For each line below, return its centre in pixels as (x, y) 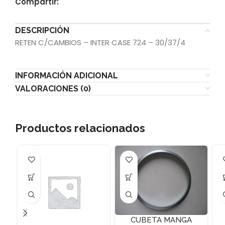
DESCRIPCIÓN (42, 30)
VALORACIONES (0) (53, 89)
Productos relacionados (80, 128)
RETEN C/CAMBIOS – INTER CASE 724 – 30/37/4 (100, 42)
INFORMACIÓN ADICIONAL (67, 76)
